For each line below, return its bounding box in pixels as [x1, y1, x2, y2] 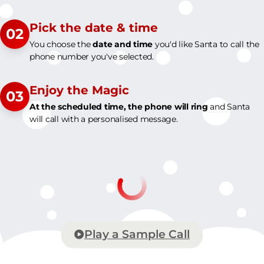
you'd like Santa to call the [153, 38, 259, 49]
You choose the [29, 38, 93, 49]
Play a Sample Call [84, 227, 190, 241]
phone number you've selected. [29, 51, 154, 62]
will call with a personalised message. [29, 113, 178, 124]
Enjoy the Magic [29, 82, 129, 97]
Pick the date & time [29, 20, 158, 35]
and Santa [207, 101, 250, 112]
